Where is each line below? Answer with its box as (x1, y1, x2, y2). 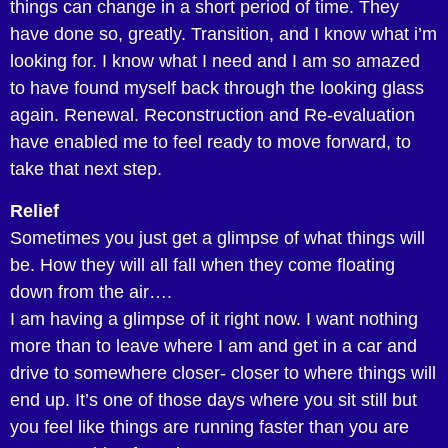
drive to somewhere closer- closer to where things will (10, 362, 436, 383)
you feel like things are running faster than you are (10, 416, 409, 437)
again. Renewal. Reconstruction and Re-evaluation (10, 105, 415, 126)
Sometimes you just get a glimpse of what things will (10, 227, 425, 248)
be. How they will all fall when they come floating (10, 254, 395, 275)
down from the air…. (10, 281, 172, 302)
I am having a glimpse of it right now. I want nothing (10, 308, 418, 329)
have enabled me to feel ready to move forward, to (10, 132, 411, 153)
